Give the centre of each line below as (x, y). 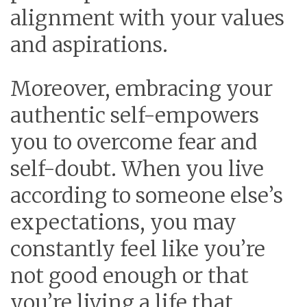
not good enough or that (130, 275)
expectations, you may (123, 222)
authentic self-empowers (135, 115)
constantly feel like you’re (138, 249)
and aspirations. (89, 45)
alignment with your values (147, 18)
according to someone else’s (147, 195)
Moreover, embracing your (142, 88)
